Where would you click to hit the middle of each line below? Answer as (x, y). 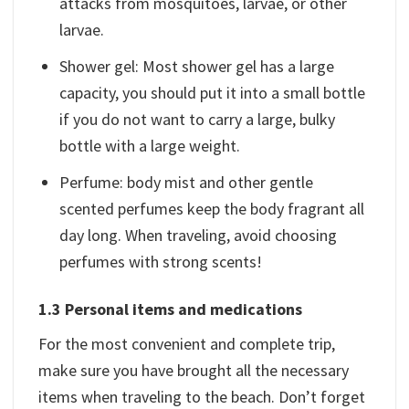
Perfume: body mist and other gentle (187, 182)
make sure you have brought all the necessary (194, 371)
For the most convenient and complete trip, (187, 344)
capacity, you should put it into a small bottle (213, 93)
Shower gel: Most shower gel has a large (197, 67)
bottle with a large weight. (150, 146)
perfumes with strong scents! (161, 262)
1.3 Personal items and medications (170, 309)
